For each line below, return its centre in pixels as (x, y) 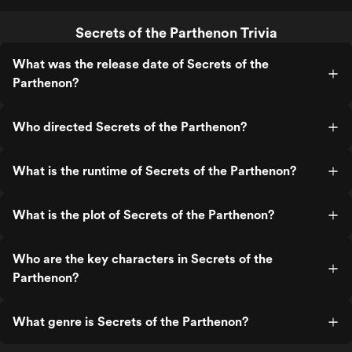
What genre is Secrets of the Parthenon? (130, 322)
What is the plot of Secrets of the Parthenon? (143, 215)
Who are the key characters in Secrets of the (143, 259)
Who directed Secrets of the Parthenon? (130, 127)
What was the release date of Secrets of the (141, 64)
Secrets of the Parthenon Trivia (176, 33)
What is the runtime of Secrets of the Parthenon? (154, 171)
